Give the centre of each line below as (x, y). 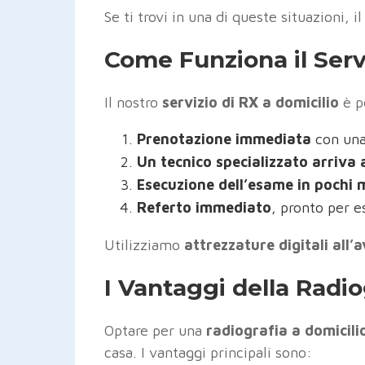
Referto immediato (204, 207)
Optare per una (155, 330)
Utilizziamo (144, 244)
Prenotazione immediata (224, 139)
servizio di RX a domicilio (251, 102)
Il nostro (133, 102)
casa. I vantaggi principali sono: (208, 352)
